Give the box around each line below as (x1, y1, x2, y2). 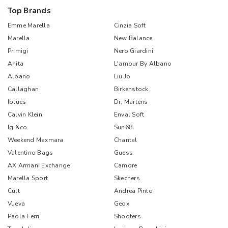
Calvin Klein (8, 110, 42, 119)
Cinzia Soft (114, 21, 146, 30)
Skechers (114, 174, 140, 182)
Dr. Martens (114, 98, 148, 106)
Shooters (114, 212, 141, 220)
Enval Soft (114, 110, 145, 119)
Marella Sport (8, 174, 48, 182)
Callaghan (8, 85, 39, 93)
